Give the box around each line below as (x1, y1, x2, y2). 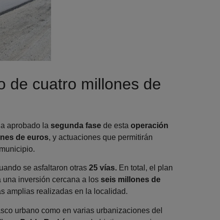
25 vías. (89, 164, 117, 172)
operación (131, 121, 169, 130)
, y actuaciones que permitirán (49, 133, 153, 141)
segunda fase (51, 121, 102, 130)
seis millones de (101, 175, 161, 184)
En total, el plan (117, 164, 173, 172)
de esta (101, 121, 131, 130)
